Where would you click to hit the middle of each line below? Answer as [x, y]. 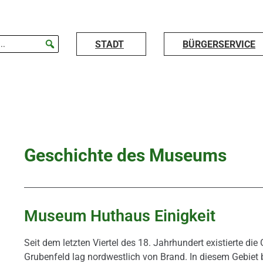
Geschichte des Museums [125, 155]
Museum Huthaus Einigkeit [119, 216]
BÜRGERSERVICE [219, 44]
